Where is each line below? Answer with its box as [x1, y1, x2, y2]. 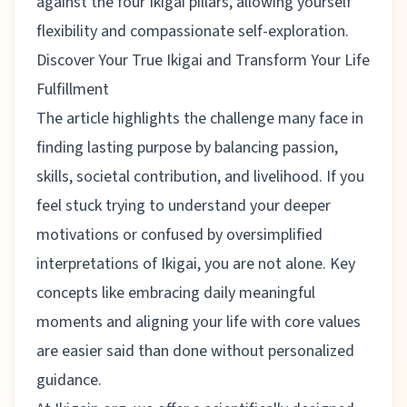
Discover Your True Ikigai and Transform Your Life [36, 48, 370, 72]
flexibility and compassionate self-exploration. [36, 19, 349, 43]
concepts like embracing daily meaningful [36, 281, 315, 304]
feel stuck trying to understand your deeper [36, 194, 331, 217]
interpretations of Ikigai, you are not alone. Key [36, 252, 355, 275]
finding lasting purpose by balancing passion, [36, 135, 338, 159]
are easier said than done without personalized [36, 339, 354, 362]
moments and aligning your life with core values [36, 310, 361, 333]
